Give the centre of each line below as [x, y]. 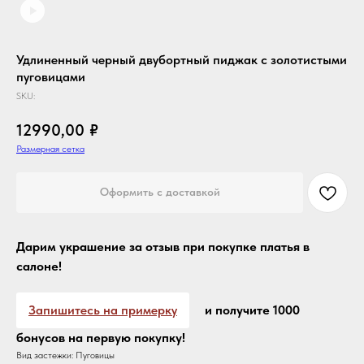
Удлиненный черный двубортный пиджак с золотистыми [182, 60]
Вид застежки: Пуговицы [65, 355]
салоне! [39, 266]
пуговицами [51, 77]
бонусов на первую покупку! [101, 337]
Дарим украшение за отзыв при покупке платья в [163, 246]
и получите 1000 [251, 310]
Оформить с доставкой [160, 192]
